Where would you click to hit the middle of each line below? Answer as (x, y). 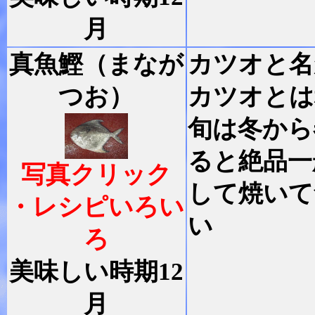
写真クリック (96, 174)
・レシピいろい (96, 207)
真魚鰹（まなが (96, 64)
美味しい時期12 (96, 271)
